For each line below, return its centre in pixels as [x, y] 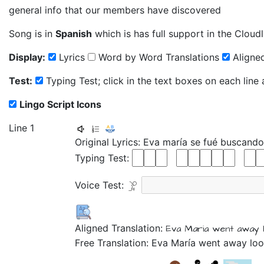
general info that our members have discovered [115, 10]
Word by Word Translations [159, 57]
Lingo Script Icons [60, 104]
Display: [27, 57]
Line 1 [22, 128]
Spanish [74, 34]
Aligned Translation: [120, 228]
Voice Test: [101, 185]
